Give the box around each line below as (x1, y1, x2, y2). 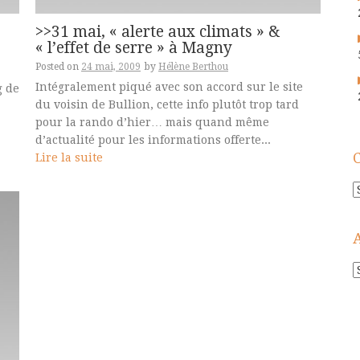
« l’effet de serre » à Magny (35, 38, 232, 57)
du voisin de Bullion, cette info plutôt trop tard (35, 97, 299, 111)
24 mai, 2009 (81, 60, 141, 72)
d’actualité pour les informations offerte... (35, 133, 271, 146)
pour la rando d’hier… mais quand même (35, 115, 269, 129)
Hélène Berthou (158, 60, 228, 72)
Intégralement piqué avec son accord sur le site (35, 80, 303, 93)
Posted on (35, 60, 81, 72)
